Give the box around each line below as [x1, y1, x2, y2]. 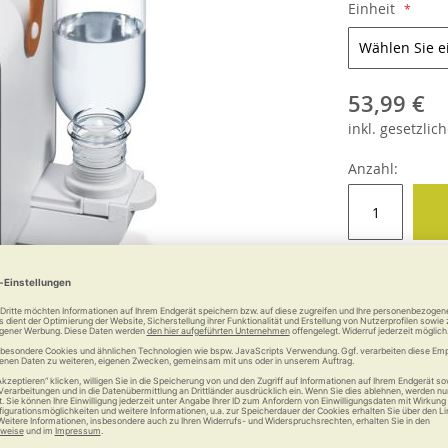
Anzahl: [348, 159, 398, 178]
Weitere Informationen [85, 416, 237, 435]
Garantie [321, 416, 379, 435]
